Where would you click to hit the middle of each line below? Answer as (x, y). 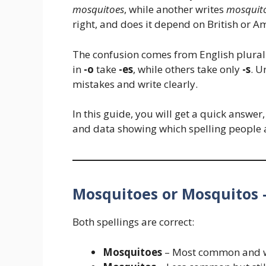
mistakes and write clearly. (135, 84)
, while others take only (188, 69)
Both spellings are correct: (133, 222)
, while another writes (175, 9)
